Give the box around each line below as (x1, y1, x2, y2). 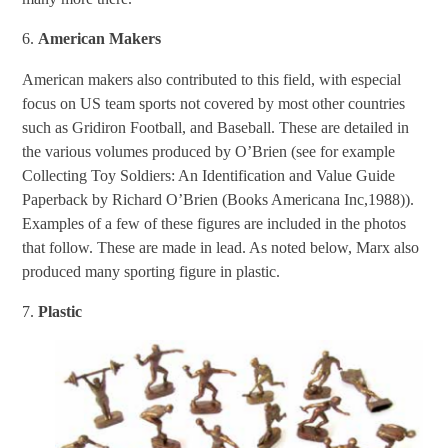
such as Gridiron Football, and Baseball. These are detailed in (22, 118, 410, 136)
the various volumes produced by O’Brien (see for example (22, 142, 396, 160)
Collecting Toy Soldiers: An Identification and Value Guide (22, 166, 396, 184)
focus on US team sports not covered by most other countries (22, 94, 406, 112)
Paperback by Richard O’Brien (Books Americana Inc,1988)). (22, 190, 415, 208)
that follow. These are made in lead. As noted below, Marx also (22, 238, 420, 256)
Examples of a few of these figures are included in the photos (22, 214, 407, 232)
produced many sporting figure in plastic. (22, 262, 281, 280)
